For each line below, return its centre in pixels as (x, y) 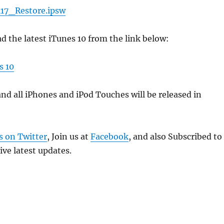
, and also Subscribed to (175, 136)
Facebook (109, 136)
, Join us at (68, 136)
